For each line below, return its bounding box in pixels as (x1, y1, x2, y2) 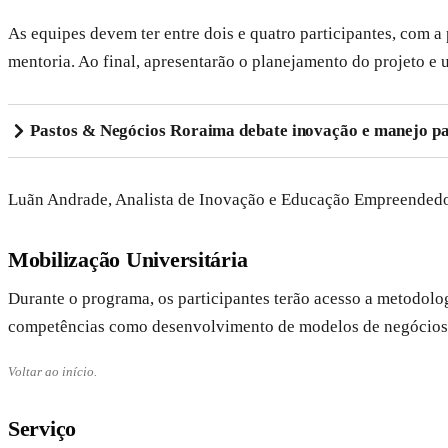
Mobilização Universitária (8, 247, 248, 273)
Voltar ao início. (8, 364, 97, 380)
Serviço (8, 416, 77, 442)
